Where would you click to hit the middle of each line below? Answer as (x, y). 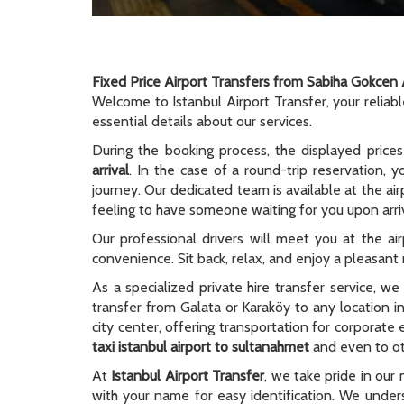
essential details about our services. (202, 121)
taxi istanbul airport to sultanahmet (201, 347)
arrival (110, 170)
